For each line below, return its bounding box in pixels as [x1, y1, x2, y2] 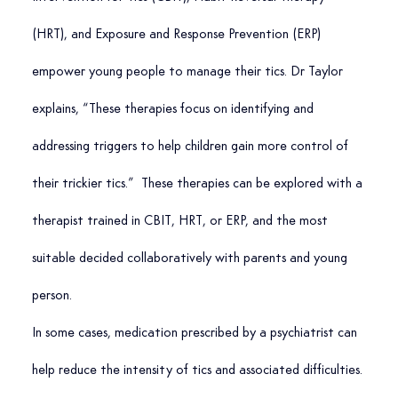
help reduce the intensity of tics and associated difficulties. [31, 363, 362, 378]
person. [31, 289, 72, 304]
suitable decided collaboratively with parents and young [31, 251, 351, 267]
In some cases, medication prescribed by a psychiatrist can [31, 326, 361, 341]
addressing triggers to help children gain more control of [31, 139, 352, 155]
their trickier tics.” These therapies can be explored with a [31, 177, 366, 192]
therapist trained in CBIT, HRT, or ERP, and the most [31, 214, 331, 229]
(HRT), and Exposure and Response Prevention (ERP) [31, 28, 324, 43]
